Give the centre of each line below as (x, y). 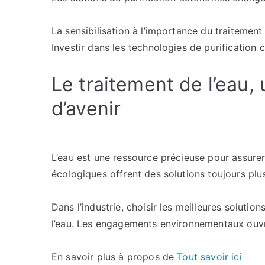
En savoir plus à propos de (114, 257)
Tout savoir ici (209, 257)
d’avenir (86, 109)
